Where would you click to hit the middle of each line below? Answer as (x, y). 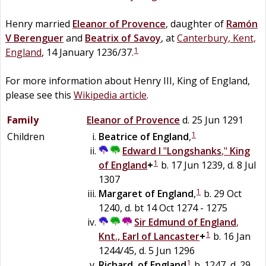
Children (26, 136)
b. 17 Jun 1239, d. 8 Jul (207, 165)
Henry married (39, 23)
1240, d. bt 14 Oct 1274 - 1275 (163, 208)
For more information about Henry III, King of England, (128, 80)
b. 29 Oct (221, 193)
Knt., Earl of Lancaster (149, 236)
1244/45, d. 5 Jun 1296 (147, 250)
